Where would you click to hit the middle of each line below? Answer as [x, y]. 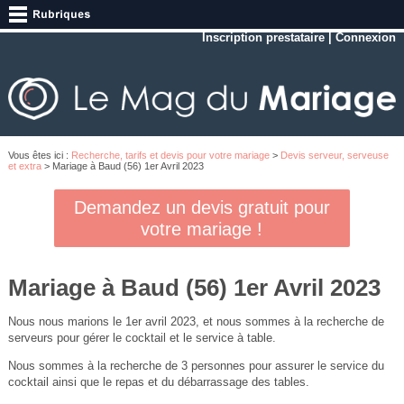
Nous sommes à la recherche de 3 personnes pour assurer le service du [196, 366]
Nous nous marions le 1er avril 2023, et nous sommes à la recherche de [196, 322]
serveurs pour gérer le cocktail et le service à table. [142, 338]
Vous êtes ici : [39, 155]
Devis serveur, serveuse [334, 155]
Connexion [366, 37]
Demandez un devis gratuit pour [202, 208]
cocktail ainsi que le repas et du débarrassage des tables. [158, 382]
